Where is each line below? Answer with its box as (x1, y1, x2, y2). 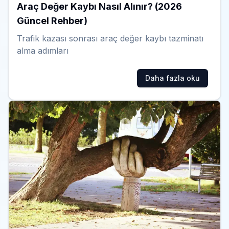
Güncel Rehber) (17, 15, 87, 27)
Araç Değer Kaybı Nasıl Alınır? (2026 (17, 1, 182, 12)
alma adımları (17, 45, 68, 56)
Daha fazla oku (145, 74, 200, 83)
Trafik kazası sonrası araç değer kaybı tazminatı (17, 33, 203, 44)
